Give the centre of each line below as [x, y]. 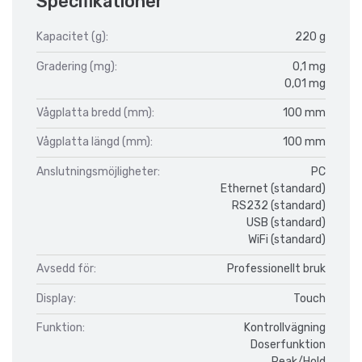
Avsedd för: [66, 269]
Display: [56, 298]
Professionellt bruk [276, 269]
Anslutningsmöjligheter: [98, 171]
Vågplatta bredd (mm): [95, 112]
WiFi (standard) [287, 239]
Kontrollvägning [285, 327]
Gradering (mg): [77, 66]
